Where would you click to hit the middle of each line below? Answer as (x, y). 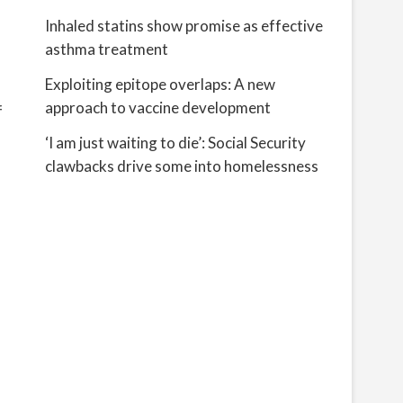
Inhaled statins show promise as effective (184, 26)
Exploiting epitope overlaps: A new (160, 84)
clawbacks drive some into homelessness (182, 166)
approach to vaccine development (158, 107)
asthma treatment (107, 49)
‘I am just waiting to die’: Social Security (175, 143)
